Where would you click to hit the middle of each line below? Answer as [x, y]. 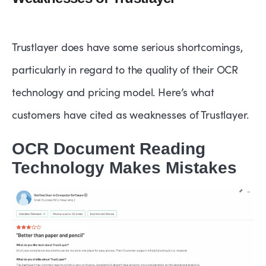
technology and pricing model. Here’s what [113, 92]
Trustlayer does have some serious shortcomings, [127, 47]
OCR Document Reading [109, 149]
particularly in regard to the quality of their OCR [125, 70]
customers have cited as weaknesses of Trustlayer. [131, 115]
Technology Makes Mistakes [124, 168]
